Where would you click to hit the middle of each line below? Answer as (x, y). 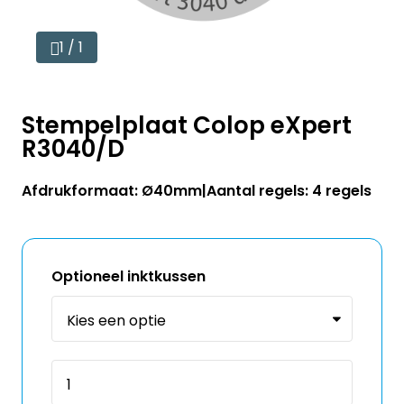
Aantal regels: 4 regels (289, 191)
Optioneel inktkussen (129, 276)
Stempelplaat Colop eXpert (187, 125)
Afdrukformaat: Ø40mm (112, 191)
